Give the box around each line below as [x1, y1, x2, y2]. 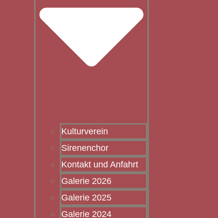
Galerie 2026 [61, 176, 111, 186]
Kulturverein [61, 127, 108, 137]
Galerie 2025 [61, 193, 111, 203]
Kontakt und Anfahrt [61, 160, 138, 170]
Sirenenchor [61, 143, 109, 153]
